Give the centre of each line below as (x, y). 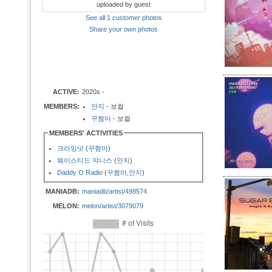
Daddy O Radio (80, 172)
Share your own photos (124, 29)
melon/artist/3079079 (113, 206)
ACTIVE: (66, 92)
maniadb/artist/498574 (114, 191)
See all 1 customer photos (124, 18)
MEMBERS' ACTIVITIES (86, 133)
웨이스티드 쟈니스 (85, 160)
